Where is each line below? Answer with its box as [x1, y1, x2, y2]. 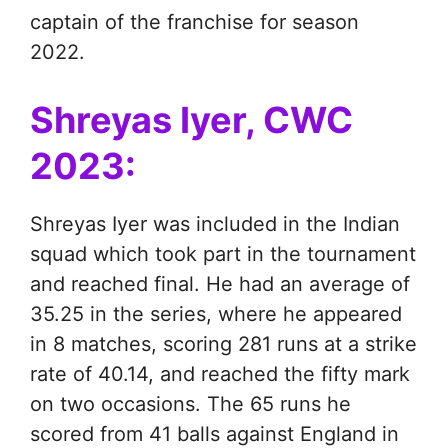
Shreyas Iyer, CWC [30, 98, 353, 143]
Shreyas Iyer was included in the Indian [30, 212, 400, 237]
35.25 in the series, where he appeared [30, 302, 402, 327]
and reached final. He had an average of [30, 272, 410, 297]
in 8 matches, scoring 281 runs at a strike [30, 332, 417, 357]
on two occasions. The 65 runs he [30, 392, 351, 417]
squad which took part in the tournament [30, 242, 416, 267]
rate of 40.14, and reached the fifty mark [30, 362, 410, 387]
